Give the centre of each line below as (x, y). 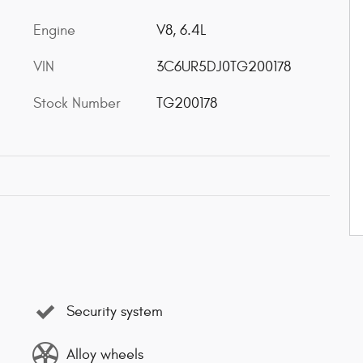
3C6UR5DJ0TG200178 (223, 67)
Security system (115, 312)
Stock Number (77, 103)
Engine (54, 30)
